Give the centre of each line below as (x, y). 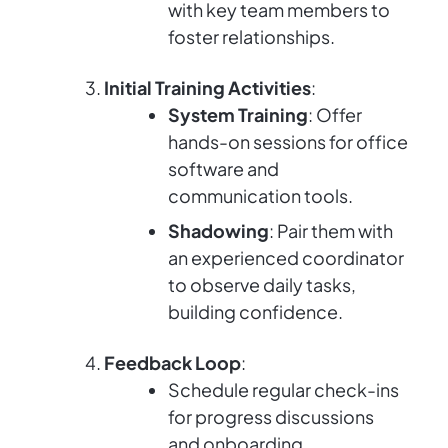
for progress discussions (271, 417)
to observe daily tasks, (262, 285)
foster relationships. (251, 37)
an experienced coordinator (286, 258)
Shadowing (218, 231)
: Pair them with (331, 231)
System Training (238, 115)
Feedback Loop (172, 363)
